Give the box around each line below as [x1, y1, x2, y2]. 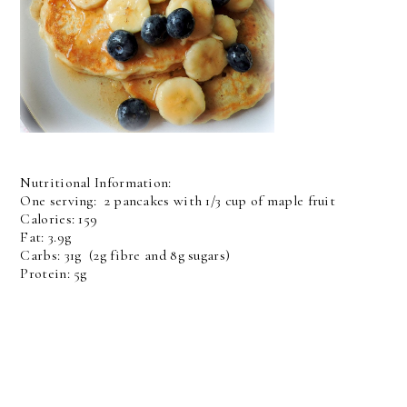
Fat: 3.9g [20, 228, 72, 247]
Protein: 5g [20, 264, 87, 283]
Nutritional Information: [20, 174, 172, 193]
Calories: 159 [20, 210, 98, 229]
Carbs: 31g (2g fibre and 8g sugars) [20, 246, 231, 265]
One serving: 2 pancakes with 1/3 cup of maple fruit [20, 192, 336, 211]
